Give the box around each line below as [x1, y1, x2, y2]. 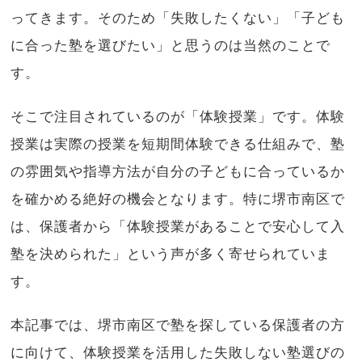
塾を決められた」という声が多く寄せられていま [11, 246, 331, 262]
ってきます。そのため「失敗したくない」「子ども [11, 10, 346, 26]
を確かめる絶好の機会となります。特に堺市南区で [11, 191, 346, 207]
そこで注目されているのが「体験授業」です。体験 [11, 108, 346, 124]
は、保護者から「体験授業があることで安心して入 [11, 218, 346, 234]
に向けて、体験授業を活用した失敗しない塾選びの [11, 344, 346, 360]
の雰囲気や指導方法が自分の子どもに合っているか [11, 163, 346, 179]
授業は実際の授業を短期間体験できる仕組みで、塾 [11, 136, 346, 152]
